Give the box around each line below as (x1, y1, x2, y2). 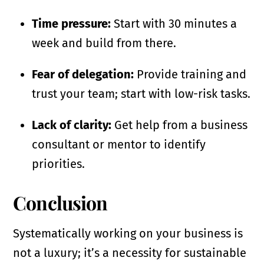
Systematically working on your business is (13, 226, 243, 241)
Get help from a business (111, 118, 248, 133)
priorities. (32, 157, 85, 171)
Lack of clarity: (32, 118, 112, 133)
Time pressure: (32, 16, 111, 31)
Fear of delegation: (32, 67, 134, 82)
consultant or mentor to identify (32, 137, 206, 152)
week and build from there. (32, 36, 177, 51)
